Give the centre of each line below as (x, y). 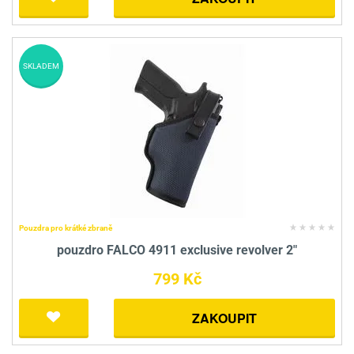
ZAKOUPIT (224, 318)
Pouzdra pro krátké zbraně (66, 228)
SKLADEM (41, 66)
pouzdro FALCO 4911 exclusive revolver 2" (177, 250)
